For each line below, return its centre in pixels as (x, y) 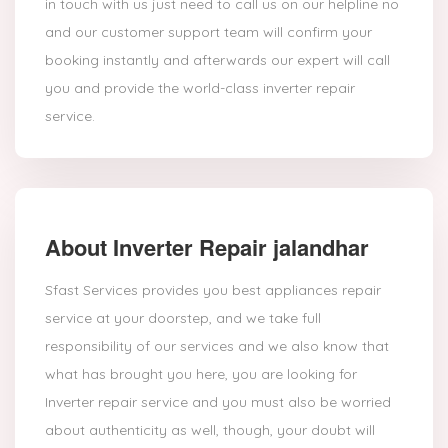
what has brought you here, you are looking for (201, 374)
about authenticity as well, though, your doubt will (210, 430)
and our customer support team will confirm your (208, 32)
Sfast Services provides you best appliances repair (213, 290)
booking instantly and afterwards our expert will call (217, 60)
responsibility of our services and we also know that (217, 346)
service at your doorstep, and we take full (183, 318)
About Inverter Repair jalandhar (207, 247)
